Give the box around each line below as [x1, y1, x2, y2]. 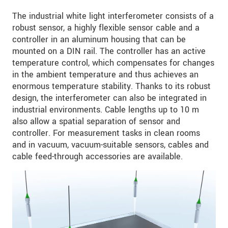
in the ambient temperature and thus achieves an [12, 68, 198, 80]
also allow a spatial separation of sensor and [12, 115, 180, 127]
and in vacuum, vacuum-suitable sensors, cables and [12, 138, 209, 151]
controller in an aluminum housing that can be [12, 33, 186, 45]
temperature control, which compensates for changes [12, 56, 214, 69]
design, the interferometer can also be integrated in [12, 92, 207, 104]
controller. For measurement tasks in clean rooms [12, 127, 200, 139]
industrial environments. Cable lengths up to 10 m [12, 103, 199, 116]
